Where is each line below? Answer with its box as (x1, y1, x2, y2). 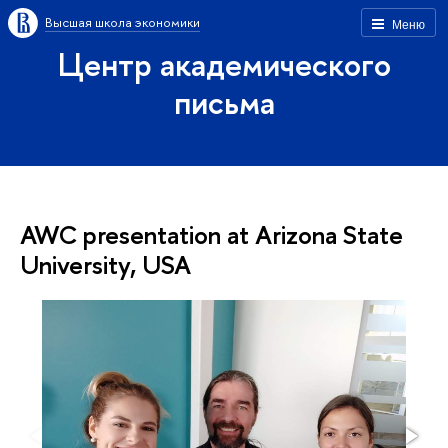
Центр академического (57, 42, 391, 86)
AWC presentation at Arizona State (20, 217, 403, 252)
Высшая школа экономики (45, 13, 200, 31)
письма (173, 80, 275, 124)
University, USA (20, 247, 191, 282)
